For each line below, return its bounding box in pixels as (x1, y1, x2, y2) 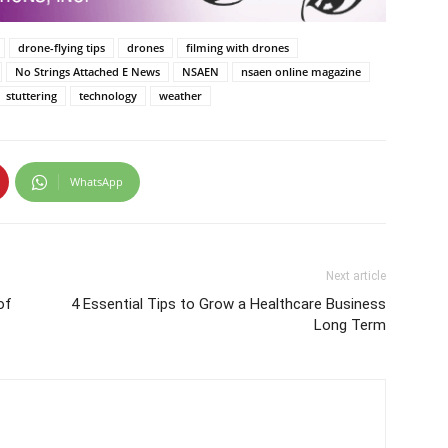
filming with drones (186, 40, 289, 56)
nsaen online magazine (241, 64, 361, 80)
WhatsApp (70, 174, 123, 190)
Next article (326, 269, 386, 284)
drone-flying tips (18, 40, 105, 56)
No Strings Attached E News (15, 64, 160, 80)
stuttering (6, 88, 57, 104)
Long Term (314, 316, 386, 335)
